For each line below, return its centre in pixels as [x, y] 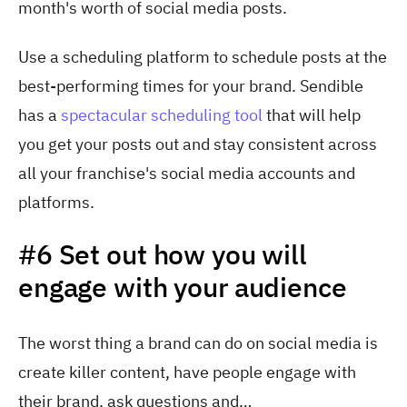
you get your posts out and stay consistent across [198, 144]
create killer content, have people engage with [187, 372]
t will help [325, 115]
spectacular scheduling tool [160, 115]
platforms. [56, 203]
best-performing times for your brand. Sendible [191, 86]
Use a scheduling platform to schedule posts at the [203, 57]
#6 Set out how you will [163, 253]
